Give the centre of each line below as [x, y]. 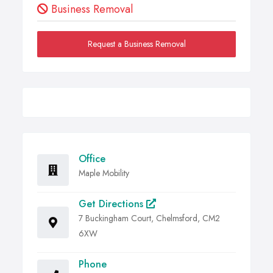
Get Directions [112, 204]
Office [92, 159]
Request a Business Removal [136, 44]
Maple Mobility [104, 173]
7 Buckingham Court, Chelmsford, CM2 [149, 218]
